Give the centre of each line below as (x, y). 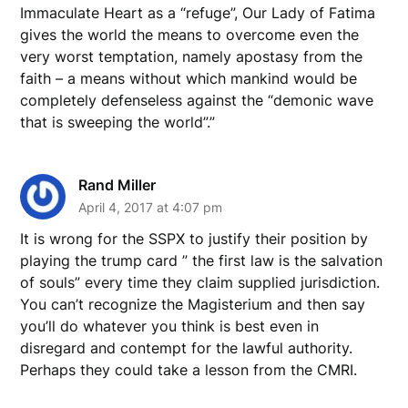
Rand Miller (117, 184)
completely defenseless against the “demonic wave (197, 100)
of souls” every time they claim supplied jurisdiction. (200, 282)
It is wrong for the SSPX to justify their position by (194, 238)
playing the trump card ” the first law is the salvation (202, 260)
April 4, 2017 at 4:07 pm (151, 207)
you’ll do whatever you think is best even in (170, 326)
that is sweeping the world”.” (118, 122)
